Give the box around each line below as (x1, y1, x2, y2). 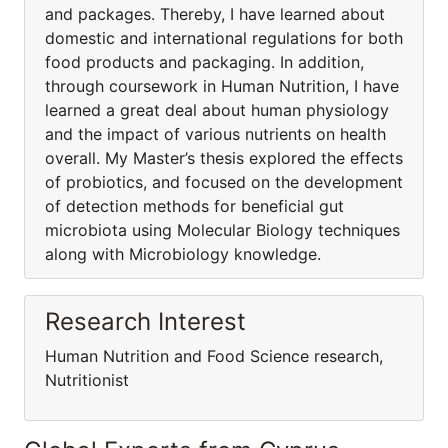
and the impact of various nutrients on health (45, 124, 386, 144)
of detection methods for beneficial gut (45, 196, 344, 216)
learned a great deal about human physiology (45, 100, 389, 120)
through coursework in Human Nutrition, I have (45, 76, 399, 96)
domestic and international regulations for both (45, 28, 403, 48)
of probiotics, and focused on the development (45, 172, 403, 192)
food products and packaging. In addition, (45, 52, 364, 72)
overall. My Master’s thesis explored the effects (45, 148, 403, 168)
